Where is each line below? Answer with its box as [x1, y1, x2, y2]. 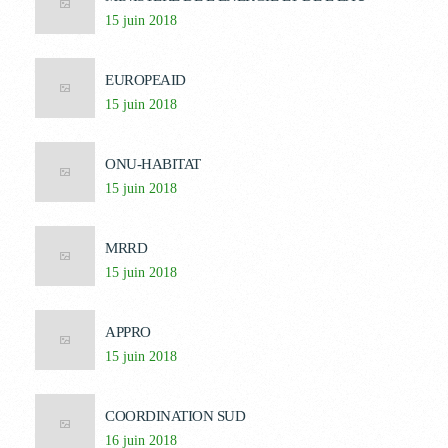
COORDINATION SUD [105, 408, 245, 424]
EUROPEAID [105, 72, 186, 88]
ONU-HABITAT [105, 156, 201, 172]
